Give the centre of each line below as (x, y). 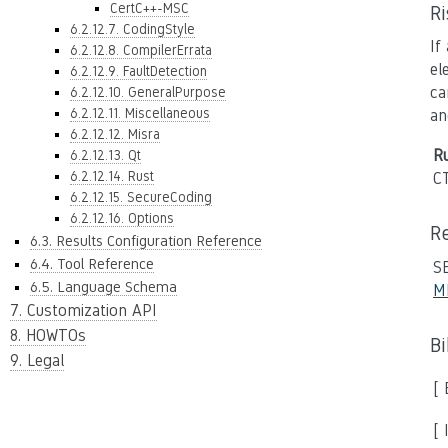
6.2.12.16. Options (122, 218)
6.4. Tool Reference (92, 263)
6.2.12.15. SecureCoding (141, 197)
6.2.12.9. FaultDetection (138, 71)
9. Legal (37, 360)
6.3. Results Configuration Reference (146, 240)
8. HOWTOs (48, 335)
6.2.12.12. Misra (115, 134)
